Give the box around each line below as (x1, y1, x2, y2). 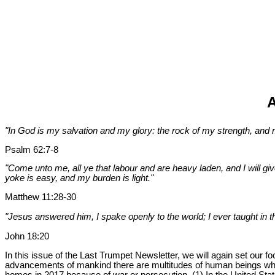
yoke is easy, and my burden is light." (5, 173, 153, 184)
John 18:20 (5, 231, 49, 241)
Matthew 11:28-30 (5, 192, 76, 202)
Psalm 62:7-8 (5, 144, 58, 155)
